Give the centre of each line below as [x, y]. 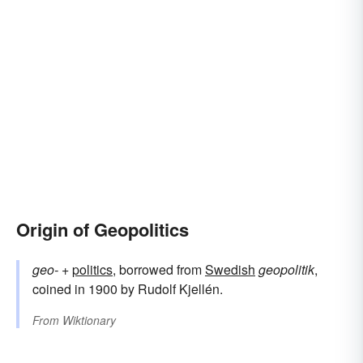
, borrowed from [159, 270]
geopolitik [286, 270]
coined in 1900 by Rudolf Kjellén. [128, 289]
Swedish [230, 270]
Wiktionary [89, 320]
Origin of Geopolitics [102, 230]
